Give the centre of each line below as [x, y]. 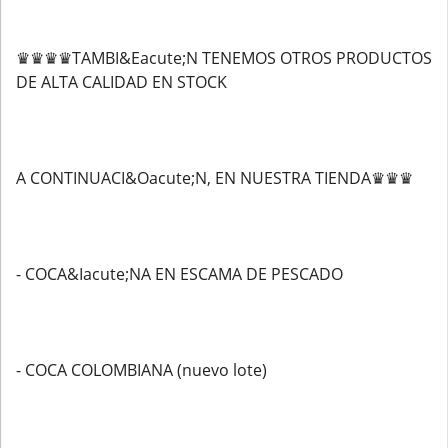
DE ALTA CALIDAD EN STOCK [121, 82]
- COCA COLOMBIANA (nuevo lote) [141, 370]
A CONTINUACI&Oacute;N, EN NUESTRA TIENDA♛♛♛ [214, 178]
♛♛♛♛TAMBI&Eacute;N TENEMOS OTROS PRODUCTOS [224, 58]
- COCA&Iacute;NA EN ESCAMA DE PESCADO [179, 274]
